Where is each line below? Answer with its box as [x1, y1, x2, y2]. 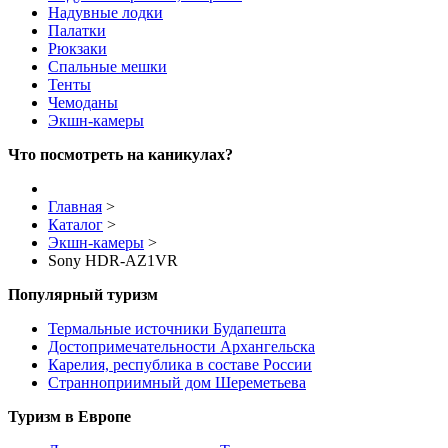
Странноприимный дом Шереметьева [48, 374, 306, 392]
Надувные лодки [48, 4, 163, 22]
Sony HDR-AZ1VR [48, 252, 178, 270]
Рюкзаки [48, 40, 107, 58]
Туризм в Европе [8, 408, 131, 426]
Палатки [48, 22, 106, 40]
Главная [48, 198, 102, 216]
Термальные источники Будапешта [48, 320, 286, 338]
